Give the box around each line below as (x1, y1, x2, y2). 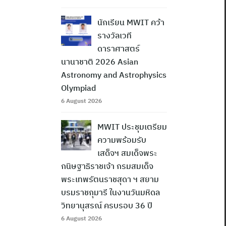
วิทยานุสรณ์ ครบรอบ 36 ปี (61, 200, 152, 211)
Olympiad (61, 83, 96, 93)
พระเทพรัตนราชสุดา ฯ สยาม (61, 174, 159, 185)
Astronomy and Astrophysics (61, 70, 166, 80)
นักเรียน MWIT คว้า (97, 17, 164, 28)
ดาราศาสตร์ (97, 43, 140, 54)
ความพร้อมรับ (97, 135, 146, 145)
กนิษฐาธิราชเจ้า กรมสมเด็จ (61, 161, 153, 172)
